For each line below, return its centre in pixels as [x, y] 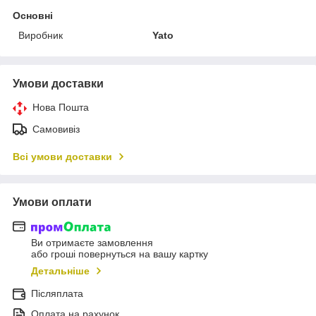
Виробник [41, 35]
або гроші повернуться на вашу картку [120, 254]
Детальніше [60, 271]
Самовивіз [56, 129]
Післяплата [57, 294]
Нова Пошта [61, 107]
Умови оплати [52, 202]
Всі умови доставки [62, 156]
